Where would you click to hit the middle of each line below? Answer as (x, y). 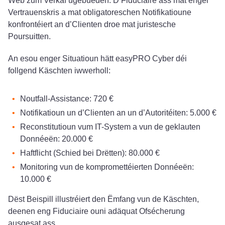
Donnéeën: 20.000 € (57, 139)
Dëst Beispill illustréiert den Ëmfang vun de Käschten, (103, 199)
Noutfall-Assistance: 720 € (67, 98)
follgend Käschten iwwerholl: (59, 70)
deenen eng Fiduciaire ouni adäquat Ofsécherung (96, 211)
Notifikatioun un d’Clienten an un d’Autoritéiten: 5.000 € (118, 113)
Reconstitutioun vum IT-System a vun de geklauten (110, 127)
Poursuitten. (29, 36)
